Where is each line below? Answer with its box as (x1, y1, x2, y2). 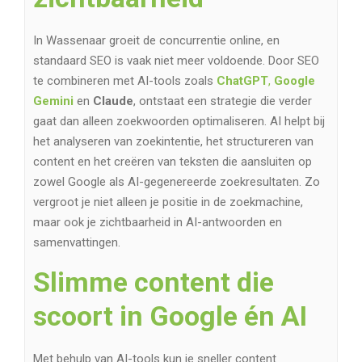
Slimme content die (33, 266, 274, 299)
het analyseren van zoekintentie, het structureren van (33, 134, 314, 149)
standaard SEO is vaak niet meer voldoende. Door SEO (33, 53, 319, 69)
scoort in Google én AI (33, 300, 307, 333)
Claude (93, 94, 133, 109)
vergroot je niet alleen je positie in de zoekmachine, (33, 195, 303, 210)
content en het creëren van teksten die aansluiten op (33, 154, 312, 170)
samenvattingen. (33, 235, 120, 250)
